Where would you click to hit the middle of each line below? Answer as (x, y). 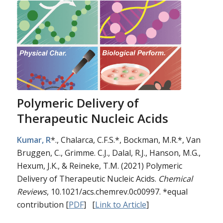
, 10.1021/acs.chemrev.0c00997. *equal (117, 191)
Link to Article (120, 204)
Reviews (32, 191)
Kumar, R (34, 140)
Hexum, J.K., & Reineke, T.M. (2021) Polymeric (99, 166)
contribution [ (43, 204)
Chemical (175, 178)
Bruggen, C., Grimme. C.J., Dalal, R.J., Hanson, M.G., (109, 153)
